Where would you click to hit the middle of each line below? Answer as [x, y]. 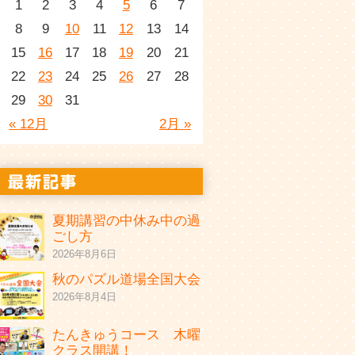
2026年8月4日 [84, 297]
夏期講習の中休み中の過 [126, 221]
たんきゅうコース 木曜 [126, 335]
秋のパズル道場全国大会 [126, 279]
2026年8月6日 [84, 254]
